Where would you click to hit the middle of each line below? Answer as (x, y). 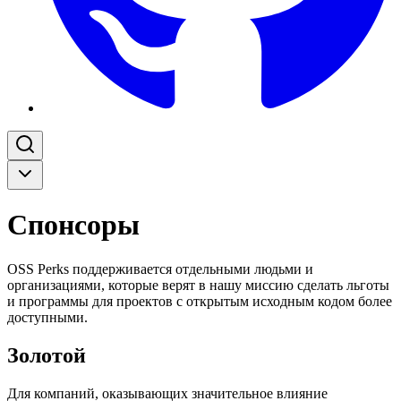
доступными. (47, 317)
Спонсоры (73, 225)
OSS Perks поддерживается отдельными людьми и (160, 269)
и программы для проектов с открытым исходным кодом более (200, 301)
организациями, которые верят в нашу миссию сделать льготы (198, 285)
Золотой (47, 355)
